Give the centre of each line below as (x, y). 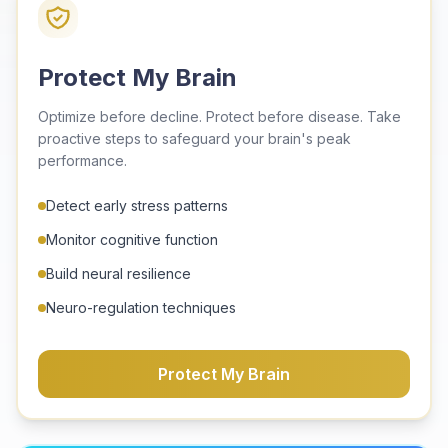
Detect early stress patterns (137, 205)
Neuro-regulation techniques (141, 307)
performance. (82, 160)
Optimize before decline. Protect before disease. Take (219, 116)
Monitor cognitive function (132, 239)
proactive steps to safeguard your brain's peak (194, 138)
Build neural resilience (118, 273)
